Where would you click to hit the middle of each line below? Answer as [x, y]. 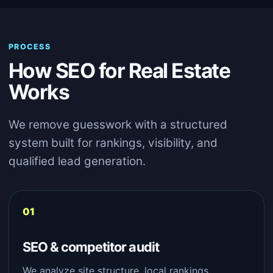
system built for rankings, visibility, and [113, 143]
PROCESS [30, 47]
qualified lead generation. [77, 161]
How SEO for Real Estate [119, 70]
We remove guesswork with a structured [118, 125]
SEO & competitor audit [91, 247]
